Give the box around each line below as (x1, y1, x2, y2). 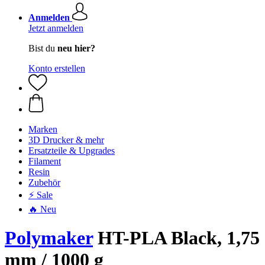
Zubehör (28, 177, 60, 188)
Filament (28, 156, 61, 166)
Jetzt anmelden (28, 23, 83, 33)
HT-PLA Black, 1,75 (93, 227, 260, 249)
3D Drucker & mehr (28, 135, 104, 145)
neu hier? (57, 43, 95, 53)
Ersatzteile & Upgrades (28, 146, 115, 156)
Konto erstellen (28, 63, 85, 73)
